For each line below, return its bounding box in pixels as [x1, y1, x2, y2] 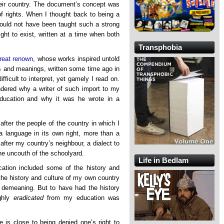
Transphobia [138, 43, 182, 52]
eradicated [13, 194, 43, 202]
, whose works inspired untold [33, 54, 119, 62]
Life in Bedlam [138, 155, 188, 164]
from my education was [43, 194, 120, 202]
